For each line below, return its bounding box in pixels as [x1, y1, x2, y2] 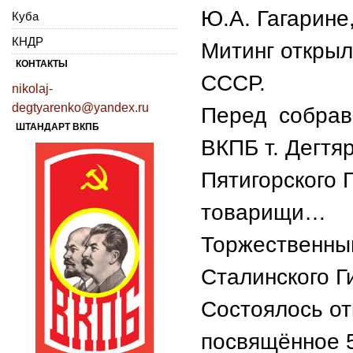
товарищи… [201, 199, 326, 225]
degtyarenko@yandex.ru [12, 100, 149, 114]
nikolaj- [12, 81, 53, 95]
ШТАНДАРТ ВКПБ [16, 121, 99, 132]
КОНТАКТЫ [16, 58, 68, 69]
